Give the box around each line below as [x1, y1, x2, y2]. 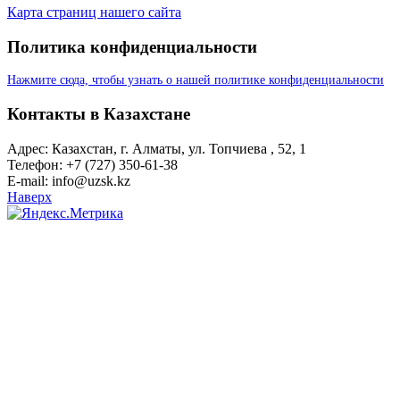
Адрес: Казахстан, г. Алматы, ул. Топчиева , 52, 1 [7, 140, 306, 156]
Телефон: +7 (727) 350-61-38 [7, 156, 178, 172]
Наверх [7, 188, 52, 204]
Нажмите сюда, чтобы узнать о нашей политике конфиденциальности [7, 73, 384, 87]
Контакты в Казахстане [7, 104, 190, 124]
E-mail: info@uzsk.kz [7, 172, 130, 188]
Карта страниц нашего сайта [7, 4, 181, 20]
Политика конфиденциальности [7, 37, 257, 56]
